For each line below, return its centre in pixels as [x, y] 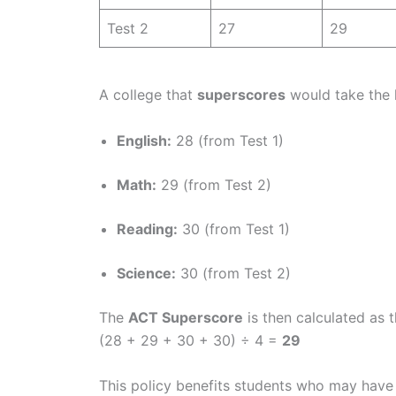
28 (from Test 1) [230, 140]
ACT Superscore [186, 317]
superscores [241, 95]
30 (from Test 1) [236, 228]
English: [144, 140]
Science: [146, 273]
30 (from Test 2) [236, 273]
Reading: [147, 228]
